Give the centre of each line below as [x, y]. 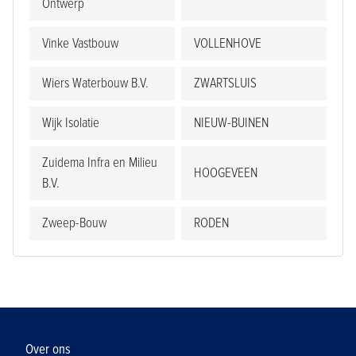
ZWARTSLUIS [225, 83]
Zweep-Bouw [74, 223]
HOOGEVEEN [226, 173]
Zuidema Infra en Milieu [100, 163]
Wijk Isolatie [71, 123]
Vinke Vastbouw [80, 44]
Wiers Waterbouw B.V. [95, 83]
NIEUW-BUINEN [231, 123]
